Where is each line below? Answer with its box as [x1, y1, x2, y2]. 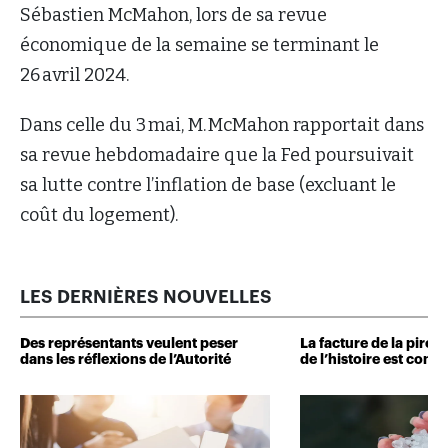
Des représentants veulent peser [20, 336, 238, 351]
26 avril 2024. [20, 64, 133, 87]
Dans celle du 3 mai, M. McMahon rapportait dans [20, 114, 424, 137]
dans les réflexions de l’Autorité [20, 352, 231, 367]
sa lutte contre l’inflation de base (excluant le [20, 174, 396, 197]
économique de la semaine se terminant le [20, 34, 379, 57]
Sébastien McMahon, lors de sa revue [20, 4, 327, 27]
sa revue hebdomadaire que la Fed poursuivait [20, 144, 414, 167]
